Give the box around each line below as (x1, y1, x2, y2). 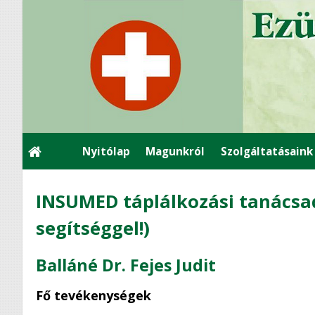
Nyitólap (82, 143, 130, 158)
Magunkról (146, 143, 205, 158)
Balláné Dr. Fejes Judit (36, 254, 217, 277)
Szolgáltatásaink (221, 143, 314, 158)
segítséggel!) (36, 215, 150, 240)
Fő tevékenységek (36, 287, 152, 304)
